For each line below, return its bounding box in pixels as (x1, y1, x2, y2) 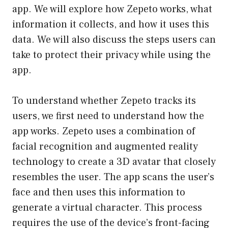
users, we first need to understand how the (12, 109, 204, 123)
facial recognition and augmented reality (12, 139, 198, 153)
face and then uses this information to (12, 185, 185, 199)
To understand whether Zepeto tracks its (12, 94, 196, 107)
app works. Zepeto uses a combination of (12, 124, 195, 138)
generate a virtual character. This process (12, 201, 202, 214)
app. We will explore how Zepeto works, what (12, 2, 212, 16)
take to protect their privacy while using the (12, 48, 211, 62)
